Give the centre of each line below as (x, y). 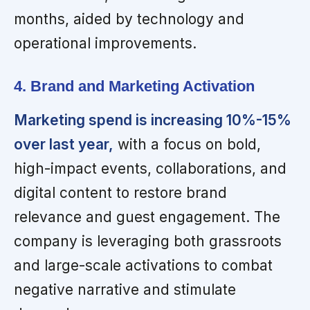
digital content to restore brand (120, 192)
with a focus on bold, (187, 144)
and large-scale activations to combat (143, 265)
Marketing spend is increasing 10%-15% (153, 120)
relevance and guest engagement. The (147, 217)
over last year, (64, 144)
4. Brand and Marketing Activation (134, 86)
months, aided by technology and (129, 19)
